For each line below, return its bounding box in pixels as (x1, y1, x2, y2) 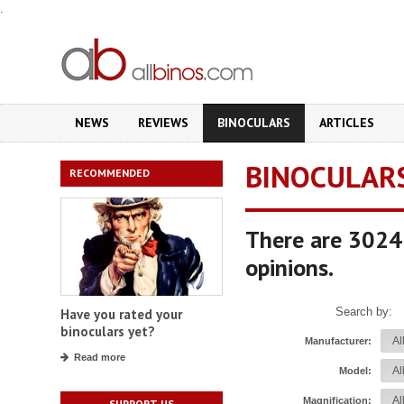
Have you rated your (60, 306, 182, 324)
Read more (74, 352, 125, 363)
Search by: (335, 305, 392, 318)
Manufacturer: (305, 335, 372, 346)
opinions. (245, 252, 334, 282)
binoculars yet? (60, 323, 155, 341)
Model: (339, 365, 372, 376)
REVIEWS (138, 115, 188, 131)
